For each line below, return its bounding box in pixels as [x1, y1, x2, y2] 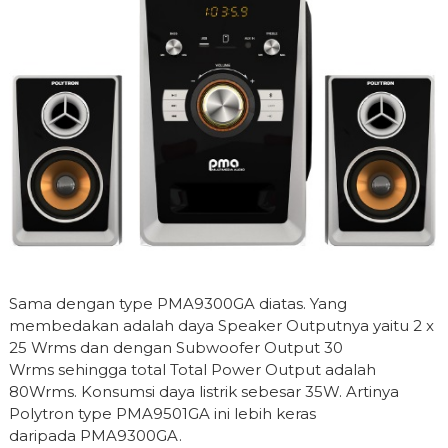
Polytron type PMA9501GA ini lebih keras [8, 403, 316, 423]
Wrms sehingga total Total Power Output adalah [8, 359, 376, 379]
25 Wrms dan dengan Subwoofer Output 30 [8, 337, 343, 357]
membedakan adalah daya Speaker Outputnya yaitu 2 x [8, 315, 434, 335]
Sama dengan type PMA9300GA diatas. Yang [8, 293, 347, 313]
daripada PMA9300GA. [8, 425, 182, 445]
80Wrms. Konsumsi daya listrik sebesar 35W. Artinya [8, 381, 399, 401]
